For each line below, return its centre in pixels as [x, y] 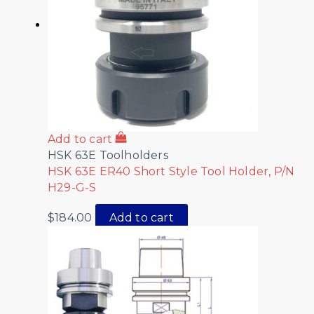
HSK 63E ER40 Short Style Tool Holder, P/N [171, 171]
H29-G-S [72, 187]
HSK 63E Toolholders [108, 155]
